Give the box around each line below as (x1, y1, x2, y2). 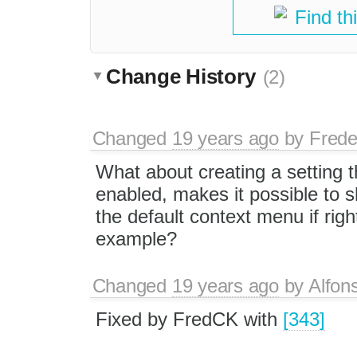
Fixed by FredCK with (95, 308, 283, 330)
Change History (106, 64, 261, 88)
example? (95, 227, 177, 249)
